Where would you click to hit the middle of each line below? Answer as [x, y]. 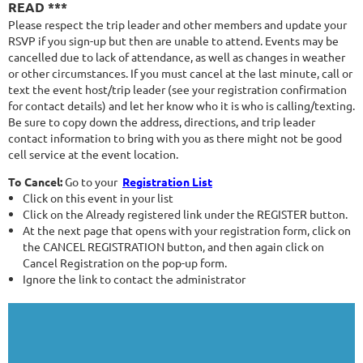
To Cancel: [35, 182]
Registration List [167, 182]
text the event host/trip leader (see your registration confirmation [177, 90]
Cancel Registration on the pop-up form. [125, 263]
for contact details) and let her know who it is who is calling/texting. [181, 106]
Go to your [92, 182]
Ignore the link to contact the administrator [134, 279]
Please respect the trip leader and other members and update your [177, 25]
